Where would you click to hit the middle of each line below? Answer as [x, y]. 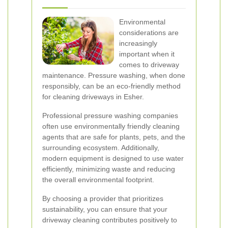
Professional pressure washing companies [110, 116]
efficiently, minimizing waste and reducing [109, 169]
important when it [147, 54]
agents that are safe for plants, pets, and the [114, 137]
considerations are [149, 33]
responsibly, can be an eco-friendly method [111, 86]
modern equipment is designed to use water [113, 158]
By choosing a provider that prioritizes [103, 198]
